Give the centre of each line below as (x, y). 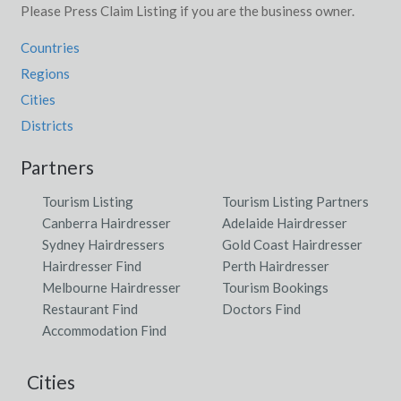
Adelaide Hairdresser (285, 222)
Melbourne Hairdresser (111, 287)
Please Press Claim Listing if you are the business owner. (187, 10)
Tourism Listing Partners (295, 201)
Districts (47, 125)
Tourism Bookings (275, 287)
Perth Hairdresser (276, 265)
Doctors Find (261, 308)
